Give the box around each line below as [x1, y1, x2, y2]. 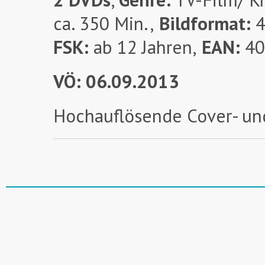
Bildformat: [154, 11, 251, 36]
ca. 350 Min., [53, 11, 154, 36]
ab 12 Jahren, [93, 35, 197, 60]
